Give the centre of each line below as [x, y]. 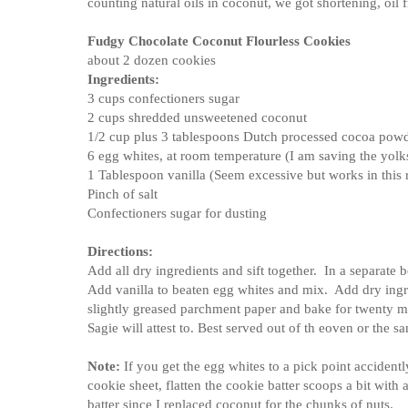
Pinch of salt [122, 193]
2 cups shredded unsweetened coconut [197, 117]
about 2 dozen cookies [152, 59]
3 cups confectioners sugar [163, 97]
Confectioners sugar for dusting [177, 212]
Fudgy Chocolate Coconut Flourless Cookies [219, 40]
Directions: [120, 250]
